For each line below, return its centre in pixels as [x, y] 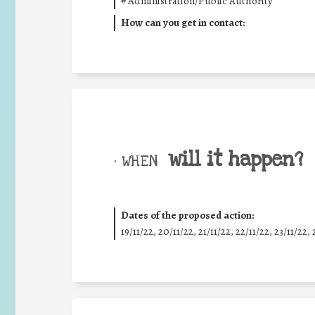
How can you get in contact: [182, 22]
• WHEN [136, 161]
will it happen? [236, 159]
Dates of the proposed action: [187, 215]
